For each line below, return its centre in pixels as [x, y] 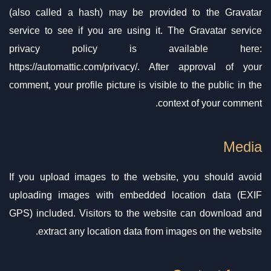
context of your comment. [210, 103]
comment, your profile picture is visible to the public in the [135, 85]
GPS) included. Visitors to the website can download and [135, 213]
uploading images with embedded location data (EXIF [135, 195]
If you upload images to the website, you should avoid [135, 177]
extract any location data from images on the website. [150, 231]
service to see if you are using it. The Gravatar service [135, 31]
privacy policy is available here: [135, 49]
